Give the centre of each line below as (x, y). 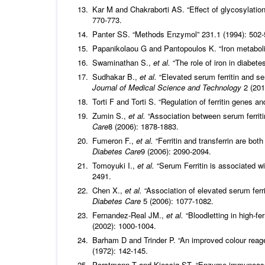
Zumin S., (110, 116)
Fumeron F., (114, 141)
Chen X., (109, 190)
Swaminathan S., (123, 63)
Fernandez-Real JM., (129, 215)
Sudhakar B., (116, 77)
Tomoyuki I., (115, 166)
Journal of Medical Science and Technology (168, 88)
